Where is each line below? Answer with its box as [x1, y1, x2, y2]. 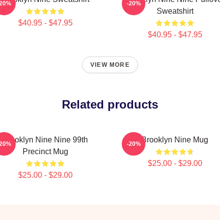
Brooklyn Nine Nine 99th [2, 136, 88, 144]
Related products [62, 98, 158, 111]
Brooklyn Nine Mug [141, 136, 208, 144]
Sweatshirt [156, 7, 193, 15]
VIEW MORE [90, 61, 130, 68]
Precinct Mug [22, 147, 68, 156]
